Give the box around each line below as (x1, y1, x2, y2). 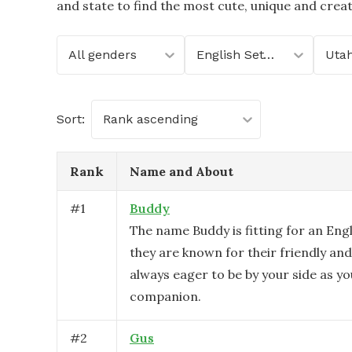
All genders (68, 47, 137, 62)
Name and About (130, 163, 233, 179)
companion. (130, 288, 201, 304)
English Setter (263, 47, 275, 62)
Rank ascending (103, 112, 198, 126)
